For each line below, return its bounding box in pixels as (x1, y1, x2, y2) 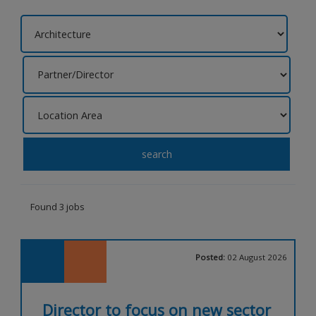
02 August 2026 (226, 251, 287, 262)
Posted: (195, 251, 227, 262)
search (141, 147, 172, 161)
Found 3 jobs (30, 200, 85, 213)
